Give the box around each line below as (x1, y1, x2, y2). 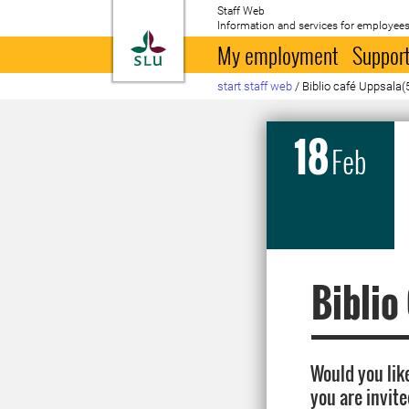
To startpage (165, 31, 258, 49)
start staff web (217, 79, 293, 93)
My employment (217, 38, 339, 71)
